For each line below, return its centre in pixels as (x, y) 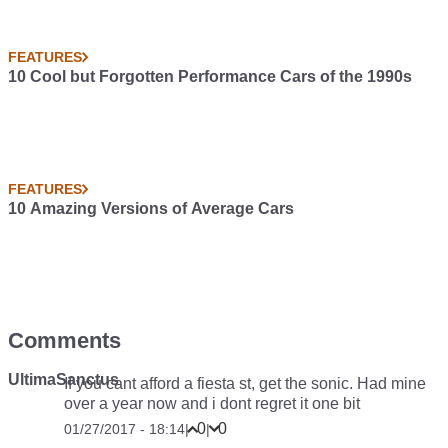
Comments (64, 340)
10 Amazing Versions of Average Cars (151, 208)
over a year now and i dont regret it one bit (212, 403)
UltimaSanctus (63, 379)
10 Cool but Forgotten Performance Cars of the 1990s (210, 76)
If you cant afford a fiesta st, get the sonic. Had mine (245, 383)
